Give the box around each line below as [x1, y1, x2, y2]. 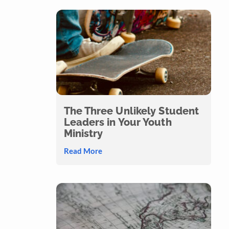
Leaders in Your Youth [63, 116, 172, 128]
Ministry [63, 127, 103, 140]
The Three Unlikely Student [63, 104, 199, 117]
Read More [63, 146, 102, 155]
